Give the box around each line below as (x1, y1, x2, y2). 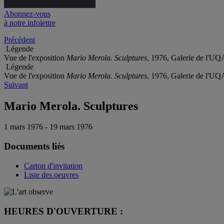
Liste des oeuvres (24, 170, 78, 179)
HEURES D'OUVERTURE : (4, 205, 123, 216)
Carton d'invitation (24, 161, 82, 170)
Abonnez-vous (4, 9, 50, 18)
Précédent (4, 35, 35, 44)
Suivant (4, 80, 28, 89)
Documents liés (4, 141, 64, 152)
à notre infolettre (4, 18, 55, 27)
